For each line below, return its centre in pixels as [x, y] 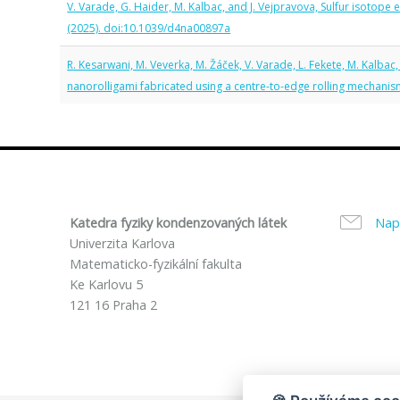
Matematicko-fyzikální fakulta [156, 264]
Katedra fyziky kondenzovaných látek [179, 223]
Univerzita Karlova [123, 243]
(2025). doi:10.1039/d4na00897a [149, 28]
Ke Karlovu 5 [107, 284]
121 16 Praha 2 [114, 305]
